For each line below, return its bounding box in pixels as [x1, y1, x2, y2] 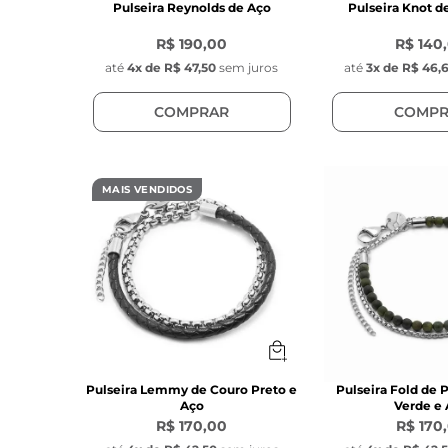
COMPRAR [154, 102, 230, 121]
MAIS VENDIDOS [102, 183, 193, 197]
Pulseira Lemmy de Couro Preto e [86, 381, 298, 397]
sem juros [219, 60, 279, 76]
